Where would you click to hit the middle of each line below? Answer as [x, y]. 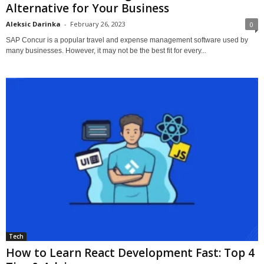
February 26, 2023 [98, 24]
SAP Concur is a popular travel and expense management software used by [127, 40]
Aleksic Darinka [33, 24]
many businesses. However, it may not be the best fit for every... [106, 50]
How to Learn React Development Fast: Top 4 [130, 253]
